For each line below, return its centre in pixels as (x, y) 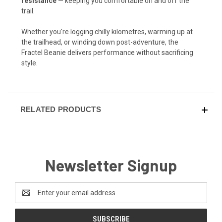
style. (29, 63)
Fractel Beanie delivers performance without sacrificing (107, 53)
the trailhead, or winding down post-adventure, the (100, 42)
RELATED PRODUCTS (60, 110)
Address (28, 198)
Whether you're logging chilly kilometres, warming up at (107, 32)
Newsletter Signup (111, 165)
